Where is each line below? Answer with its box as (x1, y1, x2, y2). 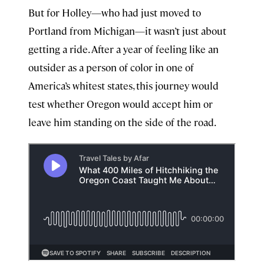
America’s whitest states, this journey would (28, 79, 219, 92)
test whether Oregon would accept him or (28, 97, 213, 110)
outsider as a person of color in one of (28, 61, 194, 74)
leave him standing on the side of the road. (28, 115, 216, 128)
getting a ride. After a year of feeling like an (28, 42, 219, 55)
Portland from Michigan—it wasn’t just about (28, 24, 226, 37)
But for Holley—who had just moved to (28, 6, 201, 19)
